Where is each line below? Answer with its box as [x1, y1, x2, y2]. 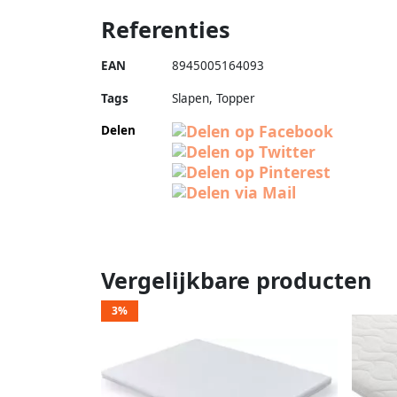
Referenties [101, 13, 230, 44]
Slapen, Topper [172, 90, 255, 106]
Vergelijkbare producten [101, 264, 372, 295]
